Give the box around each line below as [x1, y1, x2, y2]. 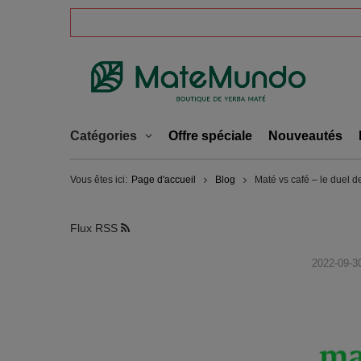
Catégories [70, 129, 137, 143]
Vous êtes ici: [70, 174, 127, 185]
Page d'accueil [131, 174, 196, 185]
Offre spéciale [168, 129, 252, 143]
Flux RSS [70, 222, 121, 234]
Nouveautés [268, 129, 342, 143]
